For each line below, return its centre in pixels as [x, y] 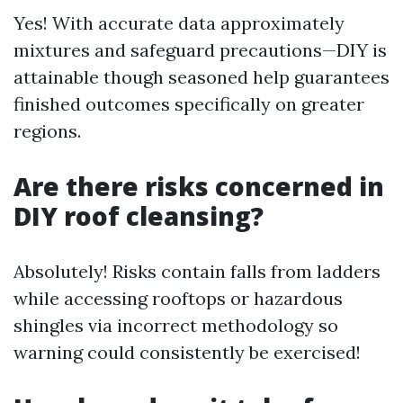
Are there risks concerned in [199, 186]
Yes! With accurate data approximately [179, 23]
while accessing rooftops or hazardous [178, 298]
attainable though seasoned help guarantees [201, 77]
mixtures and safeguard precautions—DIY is [200, 50]
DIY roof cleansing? [139, 216]
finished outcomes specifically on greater [189, 104]
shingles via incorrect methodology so [176, 325]
